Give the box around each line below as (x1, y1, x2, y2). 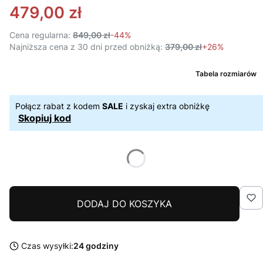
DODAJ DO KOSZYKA (77, 198, 172, 210)
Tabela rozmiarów (195, 69, 257, 78)
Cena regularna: (9, 30, 70, 40)
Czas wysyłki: (21, 241, 73, 251)
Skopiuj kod (18, 112, 71, 124)
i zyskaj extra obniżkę (123, 101, 210, 111)
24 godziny (73, 241, 119, 251)
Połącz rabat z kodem (15, 101, 102, 111)
